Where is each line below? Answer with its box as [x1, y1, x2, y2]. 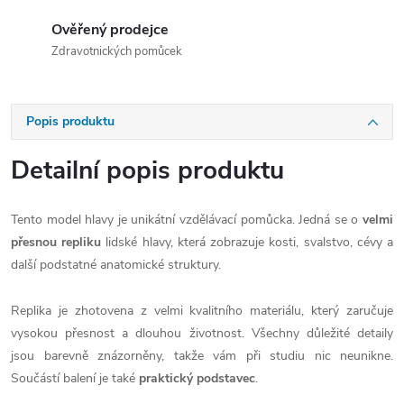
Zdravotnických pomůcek [51, 43, 182, 60]
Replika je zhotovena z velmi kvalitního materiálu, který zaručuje [11, 302, 393, 319]
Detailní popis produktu [11, 153, 284, 188]
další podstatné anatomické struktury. [11, 256, 225, 273]
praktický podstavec [139, 370, 255, 387]
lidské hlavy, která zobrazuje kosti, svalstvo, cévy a [101, 234, 394, 251]
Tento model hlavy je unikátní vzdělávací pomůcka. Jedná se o [11, 211, 363, 228]
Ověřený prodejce [51, 20, 169, 40]
